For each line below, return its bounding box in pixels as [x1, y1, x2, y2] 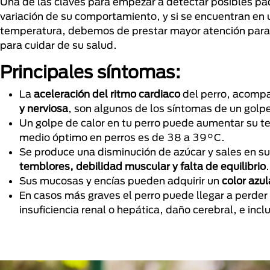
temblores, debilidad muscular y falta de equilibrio [19, 160, 266, 172]
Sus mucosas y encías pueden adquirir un [19, 175, 222, 187]
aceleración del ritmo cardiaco [34, 88, 180, 100]
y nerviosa [19, 102, 68, 115]
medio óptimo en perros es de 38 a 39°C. [19, 131, 225, 143]
